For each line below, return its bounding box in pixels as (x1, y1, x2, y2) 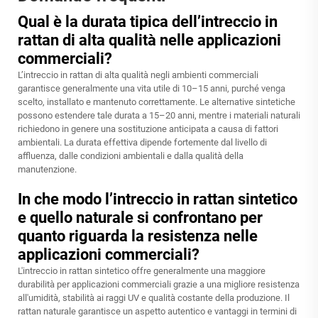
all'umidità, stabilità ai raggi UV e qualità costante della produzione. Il (18, 292, 290, 304)
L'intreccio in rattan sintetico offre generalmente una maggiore (18, 265, 265, 277)
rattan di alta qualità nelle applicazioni (18, 31, 281, 50)
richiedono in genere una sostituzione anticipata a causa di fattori (18, 124, 278, 135)
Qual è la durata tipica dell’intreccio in (18, 13, 278, 31)
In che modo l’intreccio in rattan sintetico (18, 190, 297, 209)
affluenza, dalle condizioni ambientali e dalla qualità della (18, 150, 243, 162)
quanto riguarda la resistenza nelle (18, 227, 258, 246)
